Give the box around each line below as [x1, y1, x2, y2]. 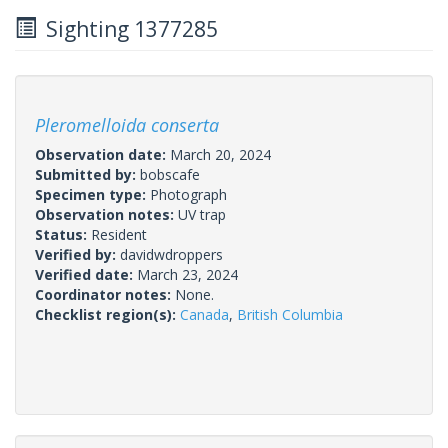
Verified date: [35, 264, 137, 284]
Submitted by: [35, 164, 140, 184]
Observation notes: [35, 204, 178, 224]
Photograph [150, 184, 227, 204]
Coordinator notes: [35, 284, 175, 304]
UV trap [178, 204, 226, 224]
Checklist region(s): [35, 304, 180, 324]
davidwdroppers [120, 244, 223, 264]
